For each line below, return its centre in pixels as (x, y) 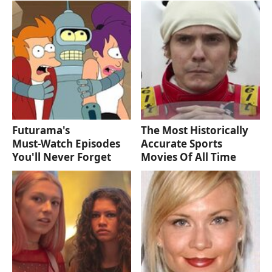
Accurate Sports (182, 144)
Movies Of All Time (189, 157)
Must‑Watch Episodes (66, 144)
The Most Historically (195, 131)
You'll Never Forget (62, 157)
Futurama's (41, 131)
